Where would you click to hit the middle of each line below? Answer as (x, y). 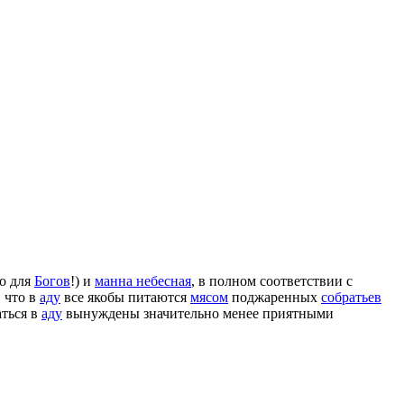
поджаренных (275, 297)
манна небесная (143, 280)
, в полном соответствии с (272, 280)
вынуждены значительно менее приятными (198, 313)
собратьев (351, 297)
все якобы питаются (125, 297)
